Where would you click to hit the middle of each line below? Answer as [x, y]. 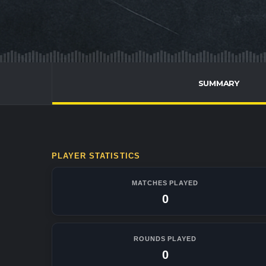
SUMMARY [218, 83]
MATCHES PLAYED [165, 183]
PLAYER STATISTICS [96, 156]
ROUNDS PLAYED [165, 238]
